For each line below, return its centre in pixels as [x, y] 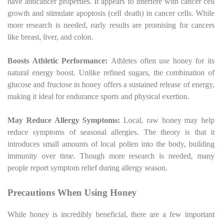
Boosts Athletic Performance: [59, 60]
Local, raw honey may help [169, 120]
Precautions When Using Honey [72, 192]
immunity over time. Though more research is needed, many [111, 156]
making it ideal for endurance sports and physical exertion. [98, 96]
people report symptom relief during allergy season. [87, 167]
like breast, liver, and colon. [50, 37]
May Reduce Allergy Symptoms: [65, 120]
